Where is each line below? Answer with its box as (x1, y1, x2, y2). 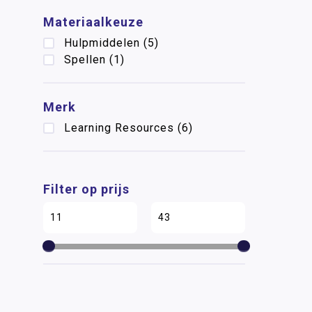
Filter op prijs (43, 182, 130, 196)
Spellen (64, 53, 106, 66)
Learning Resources (64, 121, 174, 134)
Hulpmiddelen (64, 36, 140, 49)
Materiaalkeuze (43, 15, 143, 29)
